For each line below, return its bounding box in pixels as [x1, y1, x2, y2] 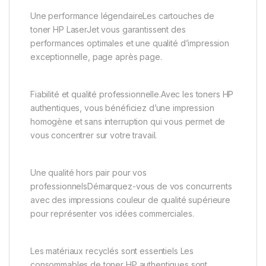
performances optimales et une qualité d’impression [30, 37, 229, 48]
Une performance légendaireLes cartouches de [30, 10, 214, 21]
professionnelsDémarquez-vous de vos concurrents [30, 180, 232, 191]
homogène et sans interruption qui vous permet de [30, 116, 226, 126]
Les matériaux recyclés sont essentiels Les [30, 245, 194, 256]
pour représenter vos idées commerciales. [30, 208, 194, 218]
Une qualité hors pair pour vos [30, 167, 147, 178]
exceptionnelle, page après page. [30, 51, 162, 62]
